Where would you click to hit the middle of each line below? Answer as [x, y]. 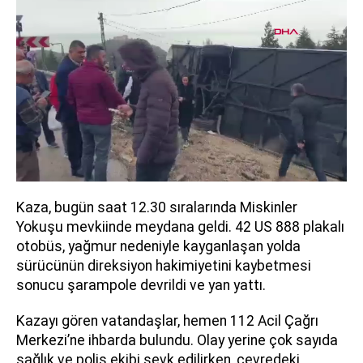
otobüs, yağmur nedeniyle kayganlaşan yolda [158, 247]
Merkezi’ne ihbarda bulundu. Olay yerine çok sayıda [177, 341]
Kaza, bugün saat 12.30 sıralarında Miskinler [157, 208]
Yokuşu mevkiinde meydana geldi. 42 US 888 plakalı [180, 227]
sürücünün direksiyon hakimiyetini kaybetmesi [164, 266]
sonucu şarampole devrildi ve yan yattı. [141, 286]
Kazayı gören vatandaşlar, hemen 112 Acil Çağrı [167, 321]
